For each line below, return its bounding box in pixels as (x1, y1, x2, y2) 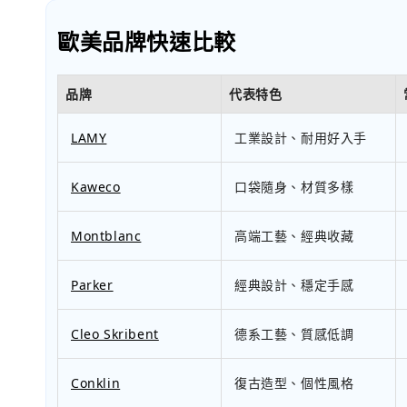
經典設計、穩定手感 (234, 276, 354, 294)
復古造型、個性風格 (234, 374, 354, 392)
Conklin (71, 374, 121, 392)
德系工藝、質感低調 (234, 325, 354, 343)
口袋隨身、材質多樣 (234, 178, 354, 196)
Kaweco (71, 178, 121, 196)
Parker (71, 276, 114, 294)
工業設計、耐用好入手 (234, 129, 367, 147)
